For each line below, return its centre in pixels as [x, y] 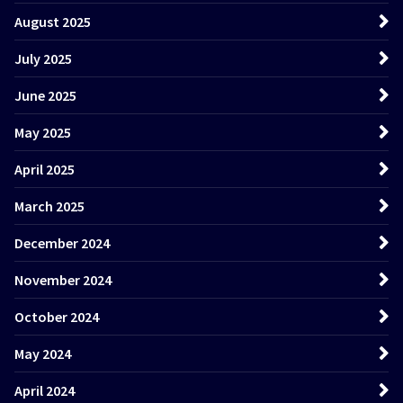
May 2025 [43, 132]
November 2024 [63, 279]
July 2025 [43, 58]
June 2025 [45, 95]
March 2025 [49, 206]
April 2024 [45, 390]
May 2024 [43, 353]
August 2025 [53, 21]
